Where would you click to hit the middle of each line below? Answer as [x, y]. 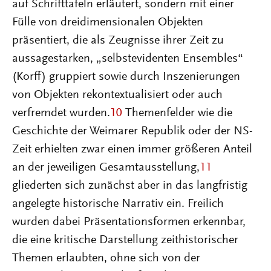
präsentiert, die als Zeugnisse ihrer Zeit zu [118, 41]
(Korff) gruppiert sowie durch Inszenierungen [126, 77]
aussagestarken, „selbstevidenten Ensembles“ [128, 59]
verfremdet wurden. [61, 113]
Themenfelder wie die [177, 113]
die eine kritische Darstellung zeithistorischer [125, 240]
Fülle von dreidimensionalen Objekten [108, 22]
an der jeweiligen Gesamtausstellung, [106, 168]
